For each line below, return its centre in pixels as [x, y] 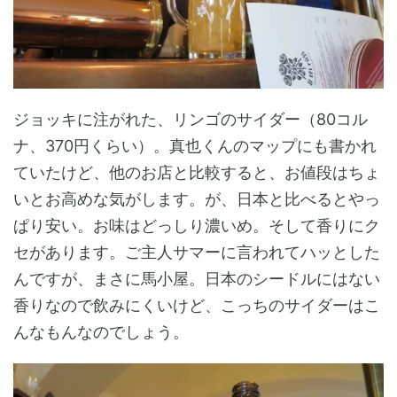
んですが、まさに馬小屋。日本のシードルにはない [197, 279]
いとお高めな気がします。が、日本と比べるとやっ [197, 199]
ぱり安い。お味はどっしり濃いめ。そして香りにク [197, 226]
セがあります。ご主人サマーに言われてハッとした [197, 253]
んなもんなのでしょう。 [101, 332]
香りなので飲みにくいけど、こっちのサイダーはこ [197, 306]
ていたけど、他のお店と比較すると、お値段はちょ [197, 173]
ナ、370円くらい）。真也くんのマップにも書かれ [195, 146]
